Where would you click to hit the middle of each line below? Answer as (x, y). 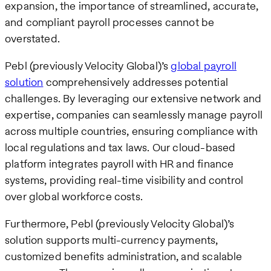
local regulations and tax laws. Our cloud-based (120, 148)
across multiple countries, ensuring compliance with (132, 131)
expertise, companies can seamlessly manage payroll (134, 115)
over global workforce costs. (74, 197)
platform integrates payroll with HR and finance (119, 164)
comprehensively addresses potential (135, 82)
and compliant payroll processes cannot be (110, 22)
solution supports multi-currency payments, (112, 240)
